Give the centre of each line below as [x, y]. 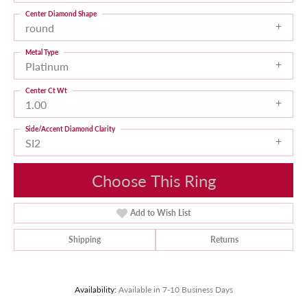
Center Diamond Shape [61, 14]
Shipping [85, 240]
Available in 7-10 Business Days [175, 290]
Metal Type [42, 52]
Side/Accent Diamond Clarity [70, 129]
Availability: [95, 290]
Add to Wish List [161, 213]
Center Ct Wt [46, 90]
